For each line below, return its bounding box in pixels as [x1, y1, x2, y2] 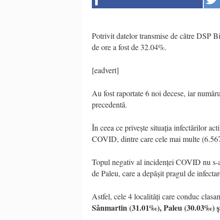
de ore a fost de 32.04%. [92, 41, 166, 52]
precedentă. [92, 99, 127, 110]
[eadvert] [92, 64, 119, 75]
